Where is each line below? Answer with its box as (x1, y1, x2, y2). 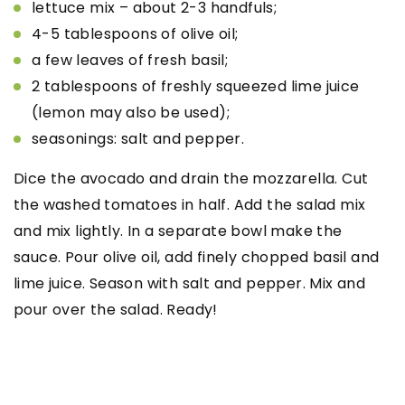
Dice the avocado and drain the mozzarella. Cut (14, 167, 369, 189)
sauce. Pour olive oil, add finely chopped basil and (14, 246, 380, 268)
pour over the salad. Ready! (14, 298, 218, 320)
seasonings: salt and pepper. (32, 127, 245, 149)
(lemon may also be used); (32, 101, 230, 123)
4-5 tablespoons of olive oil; (32, 23, 239, 44)
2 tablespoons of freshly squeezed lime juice (32, 75, 360, 97)
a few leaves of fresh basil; (32, 49, 229, 71)
